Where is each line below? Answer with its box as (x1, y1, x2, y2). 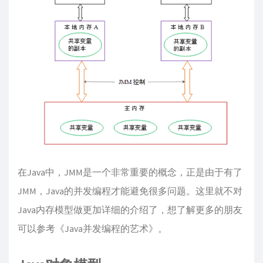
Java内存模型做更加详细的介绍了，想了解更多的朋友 (18, 204, 242, 216)
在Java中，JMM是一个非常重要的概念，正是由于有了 (18, 166, 242, 178)
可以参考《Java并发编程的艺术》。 (18, 222, 167, 235)
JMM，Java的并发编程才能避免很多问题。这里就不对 (18, 185, 242, 197)
